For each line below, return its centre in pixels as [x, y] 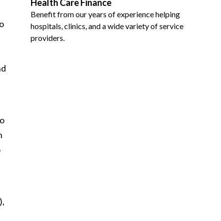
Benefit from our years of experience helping [105, 14]
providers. [48, 38]
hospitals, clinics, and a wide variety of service [107, 26]
